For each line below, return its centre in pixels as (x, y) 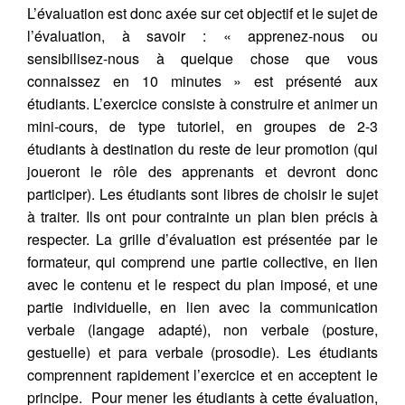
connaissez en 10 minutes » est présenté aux (202, 81)
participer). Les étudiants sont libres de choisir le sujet (202, 194)
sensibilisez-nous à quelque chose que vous (202, 58)
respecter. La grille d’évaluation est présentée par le (202, 239)
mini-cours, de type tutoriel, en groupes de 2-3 (202, 126)
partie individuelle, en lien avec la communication (202, 307)
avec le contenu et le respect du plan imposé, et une (202, 284)
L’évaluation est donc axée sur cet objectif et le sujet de (202, 13)
